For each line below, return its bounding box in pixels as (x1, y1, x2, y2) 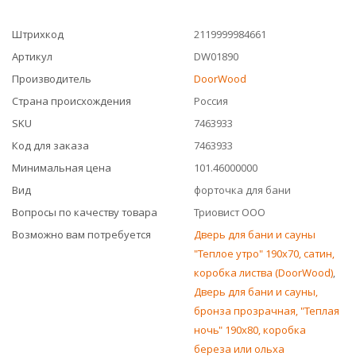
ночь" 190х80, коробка (194, 323, 306, 337)
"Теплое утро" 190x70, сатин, (194, 246, 335, 261)
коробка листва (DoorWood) (194, 265, 333, 280)
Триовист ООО (194, 205, 265, 219)
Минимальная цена (12, 161, 111, 175)
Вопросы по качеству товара (12, 205, 157, 219)
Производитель (12, 72, 91, 86)
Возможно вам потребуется (12, 227, 151, 242)
